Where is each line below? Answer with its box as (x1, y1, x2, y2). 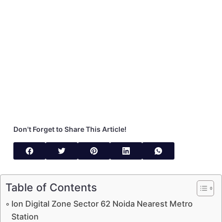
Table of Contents (5, 180, 97, 194)
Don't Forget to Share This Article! (13, 124, 126, 133)
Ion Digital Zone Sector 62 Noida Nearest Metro (11, 198, 193, 209)
